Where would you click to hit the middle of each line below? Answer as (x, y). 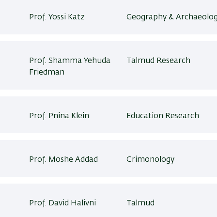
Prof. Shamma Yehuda (70, 61)
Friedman (47, 73)
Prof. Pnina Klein (59, 116)
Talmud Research (158, 61)
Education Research (163, 116)
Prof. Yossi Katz (57, 17)
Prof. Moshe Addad (64, 160)
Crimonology (150, 160)
